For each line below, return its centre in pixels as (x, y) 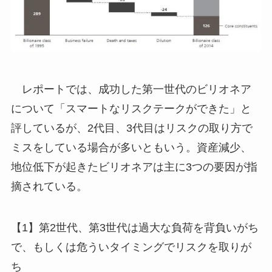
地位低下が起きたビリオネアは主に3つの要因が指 (134, 167)
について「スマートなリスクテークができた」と (131, 108)
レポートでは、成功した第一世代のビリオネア (131, 89)
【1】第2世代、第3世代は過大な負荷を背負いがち (134, 227)
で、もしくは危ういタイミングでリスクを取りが (131, 247)
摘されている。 (49, 186)
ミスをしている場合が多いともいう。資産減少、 (131, 147)
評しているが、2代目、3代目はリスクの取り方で (131, 128)
